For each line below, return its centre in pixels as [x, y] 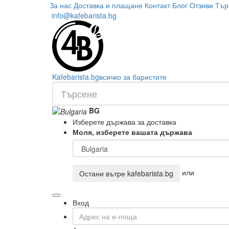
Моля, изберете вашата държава [132, 132]
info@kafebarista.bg [83, 15]
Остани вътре [103, 174]
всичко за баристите [133, 77]
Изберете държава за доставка [124, 122]
